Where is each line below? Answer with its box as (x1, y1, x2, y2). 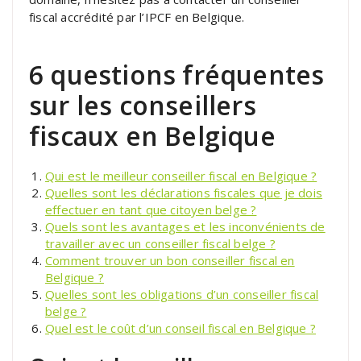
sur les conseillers (29, 87, 256, 122)
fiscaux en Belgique (29, 118, 276, 153)
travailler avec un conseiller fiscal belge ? (45, 234, 276, 251)
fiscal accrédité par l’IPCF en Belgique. (29, 8, 244, 25)
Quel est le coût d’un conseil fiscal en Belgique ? (45, 319, 316, 336)
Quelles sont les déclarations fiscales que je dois (45, 184, 323, 201)
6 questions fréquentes (29, 56, 325, 92)
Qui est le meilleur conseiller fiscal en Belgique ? (45, 167, 317, 184)
